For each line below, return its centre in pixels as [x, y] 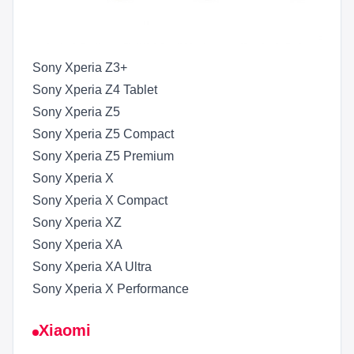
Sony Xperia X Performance [111, 288]
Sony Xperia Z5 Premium [103, 156]
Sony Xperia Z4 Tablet [95, 89]
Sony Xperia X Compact [100, 200]
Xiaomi [65, 330]
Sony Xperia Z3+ [80, 67]
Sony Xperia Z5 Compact [103, 134]
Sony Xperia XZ [77, 222]
